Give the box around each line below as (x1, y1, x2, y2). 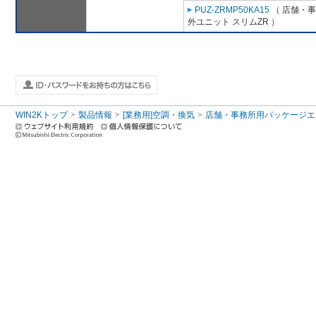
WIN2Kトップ (16, 110, 68, 121)
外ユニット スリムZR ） (188, 17, 279, 28)
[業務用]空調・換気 (123, 110, 195, 121)
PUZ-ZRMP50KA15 (195, 5, 269, 16)
